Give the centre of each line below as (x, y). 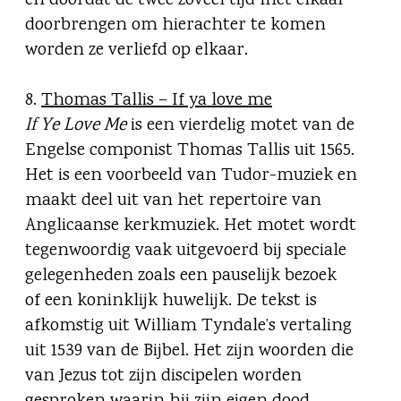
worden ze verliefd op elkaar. (139, 51)
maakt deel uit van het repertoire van (173, 201)
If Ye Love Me (76, 126)
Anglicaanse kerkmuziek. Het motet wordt (191, 226)
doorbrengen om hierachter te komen (175, 26)
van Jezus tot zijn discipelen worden (163, 377)
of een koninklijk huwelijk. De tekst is (171, 302)
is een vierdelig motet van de (240, 126)
